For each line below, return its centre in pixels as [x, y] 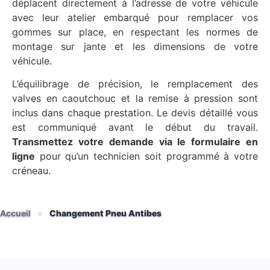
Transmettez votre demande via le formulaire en [135, 141]
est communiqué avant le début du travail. [135, 127]
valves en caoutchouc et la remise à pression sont [135, 98]
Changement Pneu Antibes [105, 213]
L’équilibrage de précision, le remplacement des [135, 83]
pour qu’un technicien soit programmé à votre [146, 156]
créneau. [31, 170]
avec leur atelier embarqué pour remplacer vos [135, 17]
